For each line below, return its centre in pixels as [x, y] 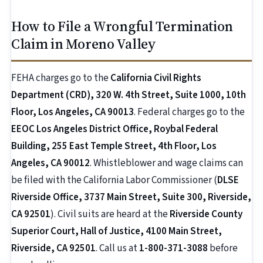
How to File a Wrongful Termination [122, 26]
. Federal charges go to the [189, 112]
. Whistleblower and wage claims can [166, 163]
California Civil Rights [156, 78]
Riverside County [206, 215]
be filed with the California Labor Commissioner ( [114, 181]
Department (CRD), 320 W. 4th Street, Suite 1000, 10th [129, 95]
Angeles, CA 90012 [50, 163]
